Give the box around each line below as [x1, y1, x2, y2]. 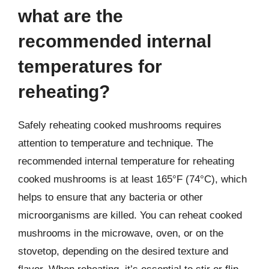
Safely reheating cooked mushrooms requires [18, 119, 222, 131]
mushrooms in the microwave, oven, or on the [18, 228, 223, 239]
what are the [18, 6, 123, 26]
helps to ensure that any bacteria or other [18, 192, 203, 203]
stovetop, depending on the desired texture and [18, 246, 228, 257]
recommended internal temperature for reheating [18, 156, 234, 167]
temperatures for [18, 56, 162, 76]
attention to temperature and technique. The [18, 138, 213, 149]
